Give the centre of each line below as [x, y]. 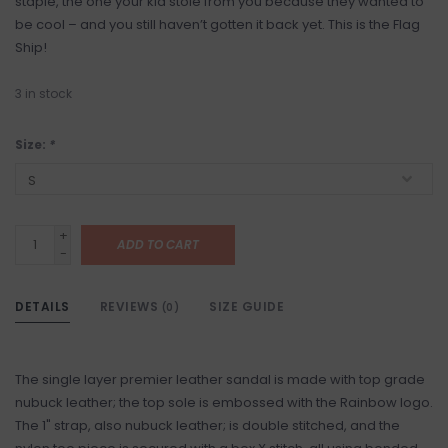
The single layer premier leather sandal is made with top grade [220, 379]
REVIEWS [130, 306]
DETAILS [42, 306]
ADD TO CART [158, 244]
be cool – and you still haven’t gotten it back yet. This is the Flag [217, 24]
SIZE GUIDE [246, 306]
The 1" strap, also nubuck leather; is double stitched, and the [207, 425]
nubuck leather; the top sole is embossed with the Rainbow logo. [224, 402]
